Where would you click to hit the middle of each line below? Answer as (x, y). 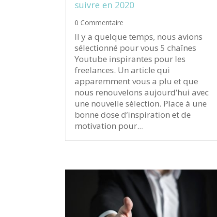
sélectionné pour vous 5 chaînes (136, 47)
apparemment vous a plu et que (137, 81)
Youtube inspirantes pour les (130, 59)
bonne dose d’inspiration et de (133, 114)
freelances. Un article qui (123, 70)
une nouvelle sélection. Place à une (141, 103)
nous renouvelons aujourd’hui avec (142, 92)
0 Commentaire (99, 22)
